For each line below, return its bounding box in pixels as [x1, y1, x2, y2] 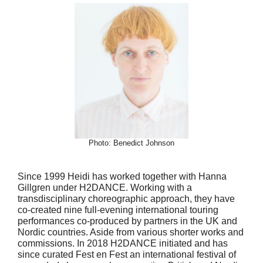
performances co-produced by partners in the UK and [18, 216, 237, 227]
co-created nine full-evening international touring [18, 205, 218, 215]
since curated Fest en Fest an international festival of [18, 249, 236, 260]
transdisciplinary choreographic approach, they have [18, 194, 235, 204]
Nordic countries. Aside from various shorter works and [18, 227, 244, 238]
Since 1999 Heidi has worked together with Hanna [18, 171, 227, 182]
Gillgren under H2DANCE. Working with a [18, 183, 192, 193]
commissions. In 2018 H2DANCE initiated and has [18, 238, 228, 249]
